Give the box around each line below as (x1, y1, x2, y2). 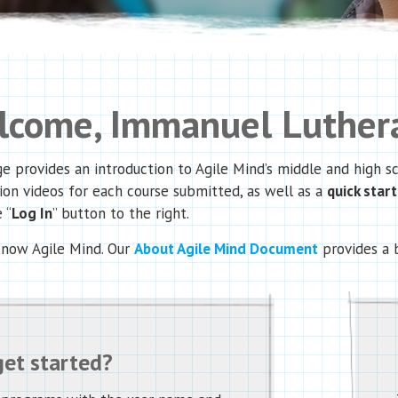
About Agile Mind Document (134, 239, 318, 259)
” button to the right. (52, 203, 189, 223)
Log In (12, 203, 52, 223)
